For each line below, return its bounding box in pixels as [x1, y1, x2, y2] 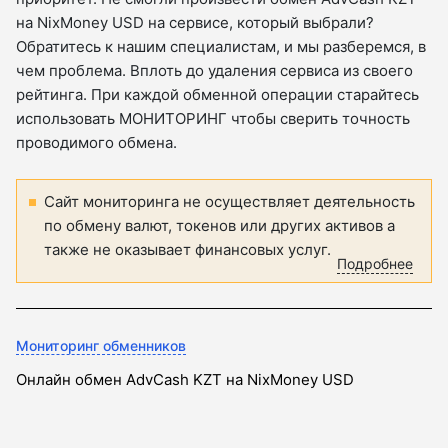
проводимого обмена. [16, 133, 177, 153]
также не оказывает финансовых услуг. [44, 240, 331, 260]
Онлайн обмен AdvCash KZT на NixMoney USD [16, 370, 354, 390]
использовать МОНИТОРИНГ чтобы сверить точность [16, 109, 410, 129]
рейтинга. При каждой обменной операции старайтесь [16, 85, 419, 105]
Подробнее [337, 255, 413, 273]
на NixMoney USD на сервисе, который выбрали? [16, 13, 374, 33]
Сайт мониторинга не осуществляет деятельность [44, 192, 415, 212]
